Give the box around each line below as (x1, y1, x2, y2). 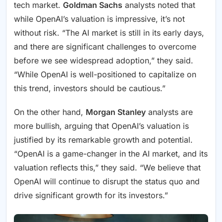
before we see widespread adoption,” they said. (14, 55, 193, 66)
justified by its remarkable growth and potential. (14, 135, 193, 145)
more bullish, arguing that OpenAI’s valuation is (14, 121, 189, 131)
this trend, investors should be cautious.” (14, 83, 166, 94)
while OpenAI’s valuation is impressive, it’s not (14, 14, 185, 24)
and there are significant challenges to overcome (14, 42, 196, 52)
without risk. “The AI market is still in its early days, (14, 28, 204, 38)
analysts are (146, 107, 193, 117)
